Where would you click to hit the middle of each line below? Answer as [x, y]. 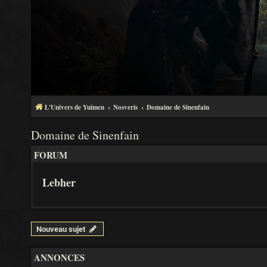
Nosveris [125, 107]
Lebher [59, 182]
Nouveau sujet [61, 229]
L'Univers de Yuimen [74, 107]
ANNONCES [59, 257]
